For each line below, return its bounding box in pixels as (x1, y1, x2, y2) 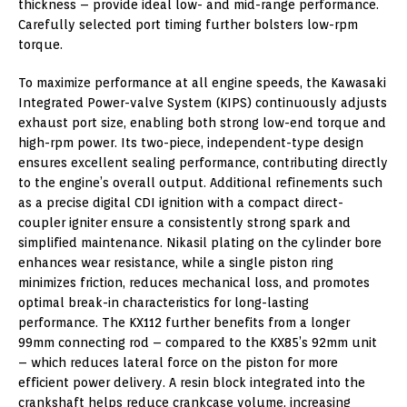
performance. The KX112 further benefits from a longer (18, 314, 350, 330)
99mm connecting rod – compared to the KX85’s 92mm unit (18, 334, 377, 350)
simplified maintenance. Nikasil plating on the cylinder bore (18, 234, 382, 250)
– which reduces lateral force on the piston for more (18, 354, 338, 370)
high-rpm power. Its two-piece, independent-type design (18, 134, 363, 150)
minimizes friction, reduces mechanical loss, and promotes (18, 274, 370, 290)
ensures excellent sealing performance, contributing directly (18, 154, 388, 170)
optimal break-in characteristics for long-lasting (18, 294, 309, 310)
